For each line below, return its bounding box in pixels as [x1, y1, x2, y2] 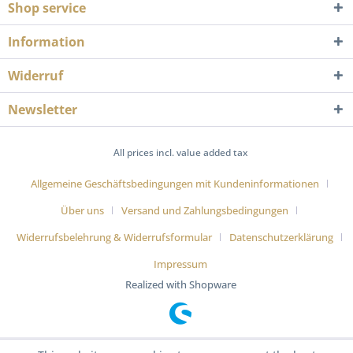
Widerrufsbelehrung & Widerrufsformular [16, 230, 212, 245]
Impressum [154, 257, 208, 272]
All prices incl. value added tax [113, 146, 248, 160]
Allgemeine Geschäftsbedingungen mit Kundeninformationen [30, 176, 319, 191]
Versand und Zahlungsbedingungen [121, 203, 289, 218]
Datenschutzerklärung [229, 230, 333, 245]
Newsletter [8, 101, 77, 118]
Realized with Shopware [124, 277, 236, 292]
